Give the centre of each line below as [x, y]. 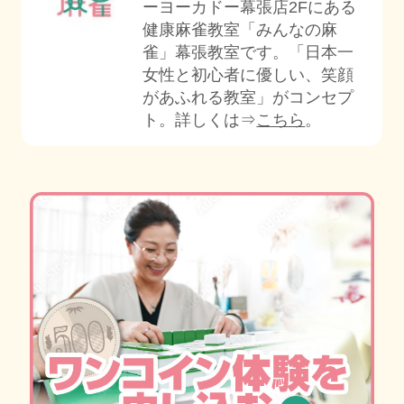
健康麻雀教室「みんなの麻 [240, 30]
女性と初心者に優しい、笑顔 [248, 75]
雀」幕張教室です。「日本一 [248, 53]
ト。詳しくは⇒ [200, 120]
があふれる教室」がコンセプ [248, 98]
